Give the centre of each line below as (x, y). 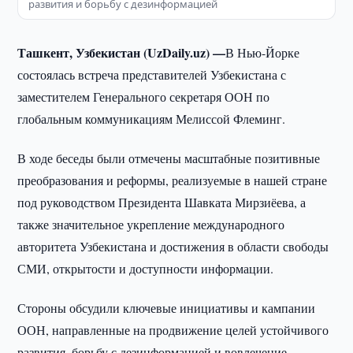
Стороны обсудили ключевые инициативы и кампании (167, 308)
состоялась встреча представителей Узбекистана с (152, 74)
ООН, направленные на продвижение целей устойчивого (173, 330)
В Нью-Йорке (263, 52)
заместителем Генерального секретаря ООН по (144, 97)
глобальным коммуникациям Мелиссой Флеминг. (152, 119)
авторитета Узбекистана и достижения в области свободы (173, 246)
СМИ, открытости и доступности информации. (146, 268)
